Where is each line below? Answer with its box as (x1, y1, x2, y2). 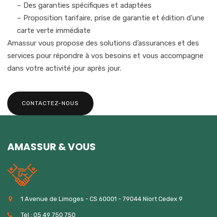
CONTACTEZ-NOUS (22, 100, 79, 107)
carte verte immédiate (17, 26, 91, 35)
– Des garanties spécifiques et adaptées (17, 1, 152, 10)
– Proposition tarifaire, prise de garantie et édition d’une (17, 14, 204, 22)
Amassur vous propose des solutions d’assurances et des (7, 39, 199, 47)
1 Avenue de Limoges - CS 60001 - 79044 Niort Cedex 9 (21, 195, 183, 202)
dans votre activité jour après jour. (7, 64, 121, 73)
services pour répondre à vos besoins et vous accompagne (7, 51, 203, 60)
